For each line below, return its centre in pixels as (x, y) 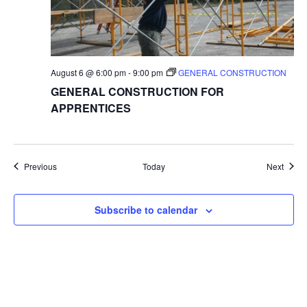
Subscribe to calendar (146, 209)
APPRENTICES (90, 108)
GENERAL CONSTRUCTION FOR (137, 91)
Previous (40, 166)
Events (69, 165)
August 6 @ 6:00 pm (88, 72)
